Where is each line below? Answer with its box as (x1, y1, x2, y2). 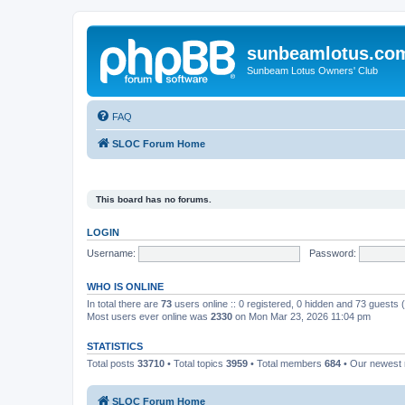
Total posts (87, 358, 137, 369)
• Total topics (165, 358, 226, 369)
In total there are (87, 298, 161, 309)
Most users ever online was (87, 311, 211, 322)
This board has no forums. (96, 194, 212, 204)
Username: (87, 247, 136, 259)
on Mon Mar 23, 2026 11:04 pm (232, 311, 371, 322)
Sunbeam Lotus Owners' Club (247, 65, 378, 76)
